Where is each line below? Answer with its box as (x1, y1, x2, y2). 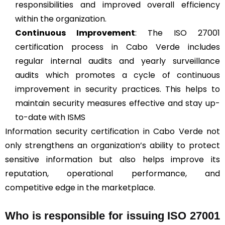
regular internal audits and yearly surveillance (15, 55, 220, 67)
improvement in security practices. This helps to (15, 83, 220, 95)
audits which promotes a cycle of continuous (15, 69, 220, 81)
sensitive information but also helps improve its (5, 153, 220, 165)
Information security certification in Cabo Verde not (5, 125, 220, 137)
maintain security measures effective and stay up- (15, 97, 220, 109)
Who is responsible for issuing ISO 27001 (5, 209, 220, 222)
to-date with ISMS (15, 111, 85, 123)
